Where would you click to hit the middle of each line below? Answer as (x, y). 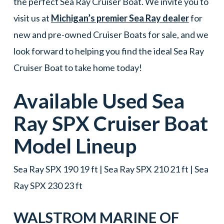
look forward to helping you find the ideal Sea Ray (108, 51)
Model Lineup (75, 146)
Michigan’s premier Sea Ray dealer (120, 18)
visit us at (32, 18)
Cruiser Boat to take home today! (77, 67)
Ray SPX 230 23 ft (48, 185)
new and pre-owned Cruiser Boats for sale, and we (111, 34)
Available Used (82, 101)
